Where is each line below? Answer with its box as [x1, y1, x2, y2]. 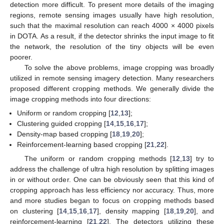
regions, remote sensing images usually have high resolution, [10, 10, 214, 19]
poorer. [10, 52, 32, 61]
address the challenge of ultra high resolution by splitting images [10, 165, 214, 173]
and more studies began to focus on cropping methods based [10, 196, 214, 205]
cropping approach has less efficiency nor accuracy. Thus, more [10, 186, 214, 194]
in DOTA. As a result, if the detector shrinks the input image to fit [10, 31, 214, 40]
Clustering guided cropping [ [17, 119, 106, 127]
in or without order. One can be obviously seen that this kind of [10, 175, 214, 184]
